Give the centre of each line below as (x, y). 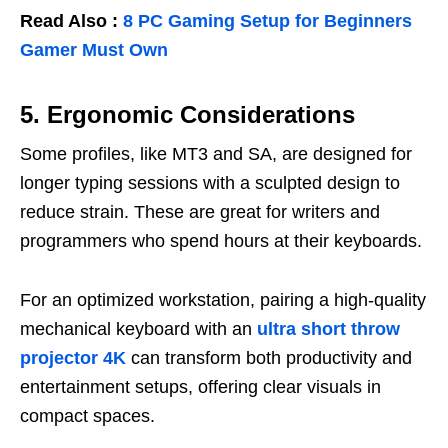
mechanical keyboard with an (136, 329)
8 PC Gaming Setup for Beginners (267, 21)
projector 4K (73, 358)
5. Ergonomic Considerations (187, 115)
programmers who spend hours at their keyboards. (221, 241)
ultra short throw (328, 329)
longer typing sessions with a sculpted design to (210, 183)
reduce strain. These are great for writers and (200, 212)
